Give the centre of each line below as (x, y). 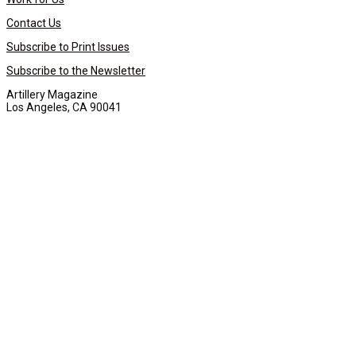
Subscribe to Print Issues (68, 46)
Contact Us (34, 23)
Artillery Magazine (52, 94)
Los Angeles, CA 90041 (64, 107)
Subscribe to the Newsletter (76, 70)
